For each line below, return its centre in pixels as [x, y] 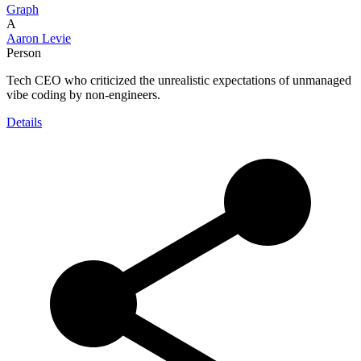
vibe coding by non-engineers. [83, 94]
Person [24, 52]
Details [24, 122]
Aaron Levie [39, 38]
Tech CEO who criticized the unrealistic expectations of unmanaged [179, 80]
